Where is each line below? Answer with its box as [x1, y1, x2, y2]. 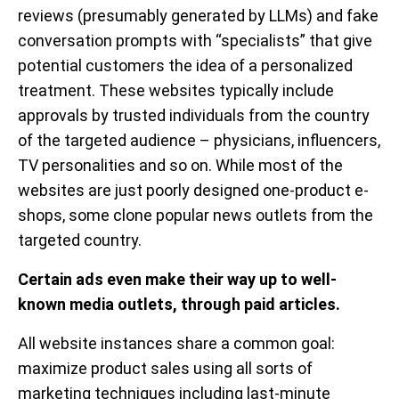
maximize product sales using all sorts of [18, 358, 313, 378]
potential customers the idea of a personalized [18, 55, 353, 75]
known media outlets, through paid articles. [18, 294, 340, 313]
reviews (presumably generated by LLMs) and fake [18, 5, 379, 25]
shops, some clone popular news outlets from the [18, 205, 373, 224]
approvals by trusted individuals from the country [18, 105, 370, 125]
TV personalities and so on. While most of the [18, 155, 343, 175]
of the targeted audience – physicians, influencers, [18, 130, 380, 150]
